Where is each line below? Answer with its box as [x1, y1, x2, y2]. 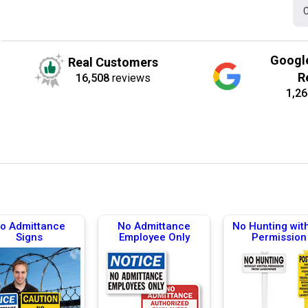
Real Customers [68, 55, 159, 70]
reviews [109, 71, 151, 85]
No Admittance [118, 219, 190, 232]
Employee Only [118, 230, 190, 243]
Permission [252, 230, 307, 243]
